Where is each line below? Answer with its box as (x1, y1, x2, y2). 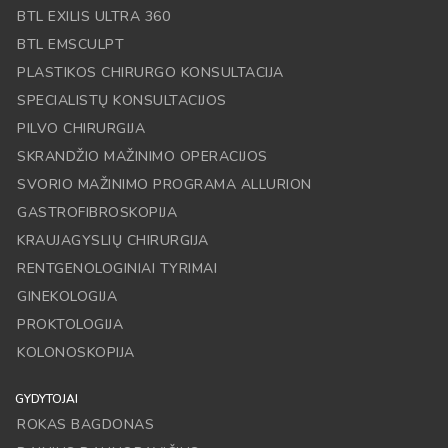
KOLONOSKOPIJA (17, 343, 135, 363)
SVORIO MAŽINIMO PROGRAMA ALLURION (17, 175, 312, 195)
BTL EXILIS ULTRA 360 (17, 7, 170, 27)
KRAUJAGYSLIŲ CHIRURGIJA (17, 231, 209, 251)
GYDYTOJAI (15, 391, 78, 408)
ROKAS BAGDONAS (17, 415, 154, 435)
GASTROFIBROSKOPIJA (17, 203, 177, 223)
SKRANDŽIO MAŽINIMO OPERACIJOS (17, 147, 268, 167)
